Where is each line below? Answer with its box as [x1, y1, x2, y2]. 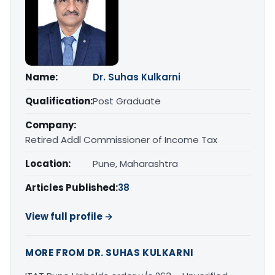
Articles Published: [25, 181, 118, 194]
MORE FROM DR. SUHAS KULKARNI [25, 246, 194, 259]
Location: [25, 157, 71, 170]
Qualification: [25, 95, 93, 107]
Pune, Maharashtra [93, 157, 178, 170]
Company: [25, 118, 76, 131]
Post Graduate [93, 95, 161, 107]
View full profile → [25, 210, 113, 223]
